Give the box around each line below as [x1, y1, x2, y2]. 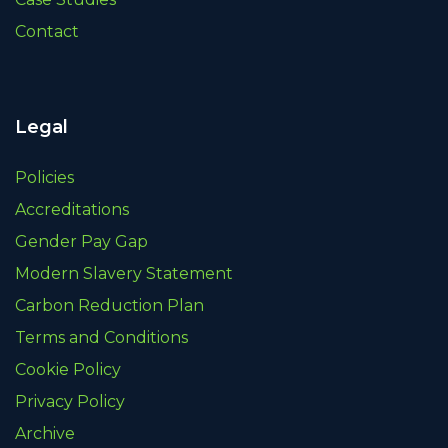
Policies [15, 168, 74, 188]
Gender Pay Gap [15, 232, 148, 252]
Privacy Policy [15, 392, 125, 412]
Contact [15, 22, 79, 42]
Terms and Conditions [15, 328, 188, 348]
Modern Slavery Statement [15, 264, 233, 284]
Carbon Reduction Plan [15, 296, 204, 316]
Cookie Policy [15, 360, 121, 380]
